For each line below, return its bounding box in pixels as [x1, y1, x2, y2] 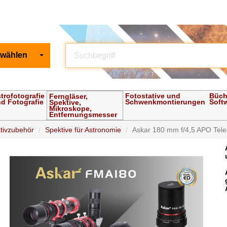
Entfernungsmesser [49, 110, 118, 119]
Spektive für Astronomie [45, 126, 122, 134]
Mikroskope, [49, 104, 92, 113]
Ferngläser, [49, 92, 88, 101]
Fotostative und [125, 92, 181, 100]
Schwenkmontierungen [125, 98, 206, 106]
